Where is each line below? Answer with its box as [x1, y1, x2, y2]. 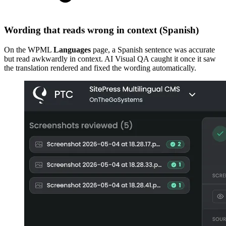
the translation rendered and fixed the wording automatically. [4, 64, 196, 73]
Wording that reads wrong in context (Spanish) [4, 25, 199, 36]
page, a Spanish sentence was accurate [91, 45, 215, 54]
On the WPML [4, 45, 53, 54]
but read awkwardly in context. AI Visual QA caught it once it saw [4, 54, 216, 64]
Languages [53, 45, 91, 54]
